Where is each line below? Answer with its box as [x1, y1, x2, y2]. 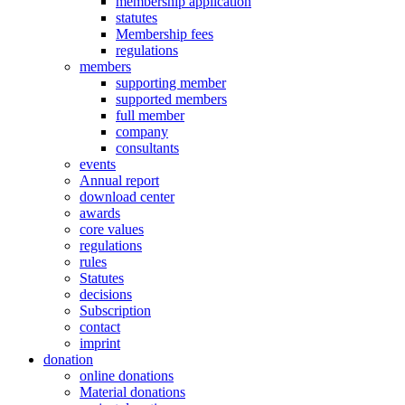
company [116, 124, 168, 140]
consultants [116, 140, 179, 156]
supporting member [116, 75, 226, 91]
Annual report [80, 173, 159, 189]
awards [80, 205, 120, 221]
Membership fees [116, 26, 213, 42]
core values [80, 221, 144, 238]
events [80, 156, 116, 173]
